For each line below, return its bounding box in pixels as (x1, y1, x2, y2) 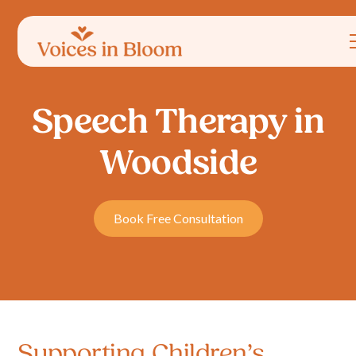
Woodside (99, 142, 257, 184)
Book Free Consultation (113, 211, 243, 226)
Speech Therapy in (32, 101, 324, 143)
